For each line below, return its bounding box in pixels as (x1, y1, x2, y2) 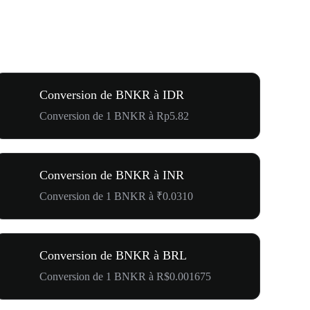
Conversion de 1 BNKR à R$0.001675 (39, 270, 211, 282)
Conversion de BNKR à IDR (39, 87, 184, 102)
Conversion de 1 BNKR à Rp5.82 (39, 109, 189, 122)
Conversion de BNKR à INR (39, 167, 184, 182)
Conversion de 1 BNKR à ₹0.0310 (39, 190, 193, 202)
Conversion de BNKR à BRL (39, 248, 187, 262)
